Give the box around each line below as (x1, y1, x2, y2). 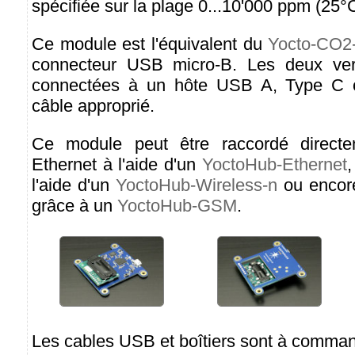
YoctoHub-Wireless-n (116, 175, 277, 195)
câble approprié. (32, 96, 155, 116)
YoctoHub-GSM (117, 196, 237, 216)
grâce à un (32, 196, 117, 216)
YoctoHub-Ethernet (201, 155, 347, 174)
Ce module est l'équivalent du (32, 34, 269, 54)
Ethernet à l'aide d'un (32, 155, 202, 174)
